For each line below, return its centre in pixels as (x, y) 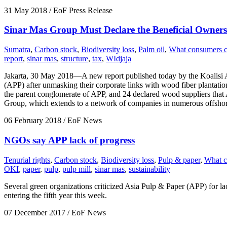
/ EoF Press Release (80, 10)
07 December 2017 (35, 212)
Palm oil (152, 50)
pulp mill (77, 169)
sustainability (149, 169)
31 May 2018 (26, 10)
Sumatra (17, 50)
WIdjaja (119, 59)
